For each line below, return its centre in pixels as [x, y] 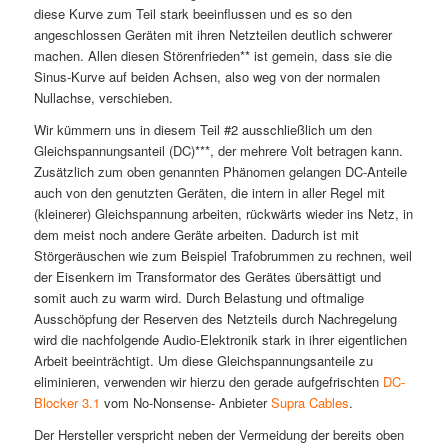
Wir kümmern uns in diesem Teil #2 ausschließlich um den [202, 130]
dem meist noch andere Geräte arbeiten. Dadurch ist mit [196, 235]
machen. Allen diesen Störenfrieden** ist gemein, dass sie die [212, 56]
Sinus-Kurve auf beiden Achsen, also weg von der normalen [206, 77]
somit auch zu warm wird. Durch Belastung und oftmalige [198, 298]
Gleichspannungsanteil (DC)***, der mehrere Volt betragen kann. [218, 151]
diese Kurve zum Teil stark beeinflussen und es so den [192, 14]
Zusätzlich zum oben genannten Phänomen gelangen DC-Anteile [220, 172]
